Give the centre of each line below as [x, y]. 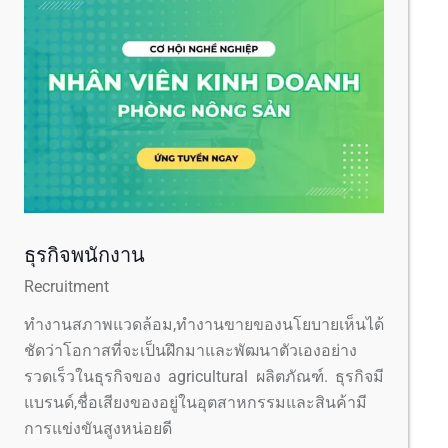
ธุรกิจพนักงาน [84, 254]
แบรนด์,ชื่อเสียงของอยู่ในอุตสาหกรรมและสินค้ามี [195, 402]
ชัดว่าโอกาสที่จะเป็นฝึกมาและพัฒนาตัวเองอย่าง [190, 350]
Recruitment [66, 286]
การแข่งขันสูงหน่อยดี [98, 428]
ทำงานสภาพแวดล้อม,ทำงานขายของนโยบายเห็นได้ [204, 324]
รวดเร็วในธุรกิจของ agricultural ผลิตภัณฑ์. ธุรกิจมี [204, 376]
